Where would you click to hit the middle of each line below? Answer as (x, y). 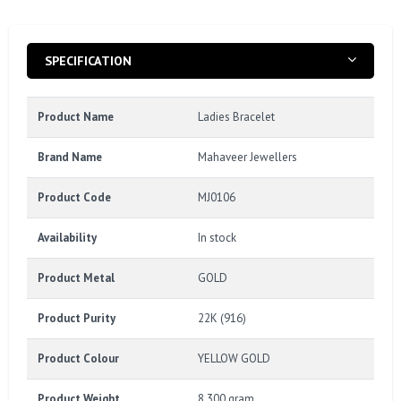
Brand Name (70, 157)
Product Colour (78, 358)
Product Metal (76, 277)
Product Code (74, 197)
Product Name (76, 116)
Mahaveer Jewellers (247, 157)
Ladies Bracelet (236, 116)
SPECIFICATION (88, 60)
